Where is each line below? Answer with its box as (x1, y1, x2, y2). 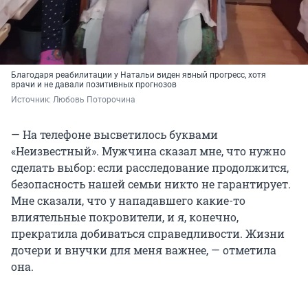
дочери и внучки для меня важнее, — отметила (11, 243, 276, 258)
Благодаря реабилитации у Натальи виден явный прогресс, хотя (11, 70, 266, 80)
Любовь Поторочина (53, 95, 135, 105)
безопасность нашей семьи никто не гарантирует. (11, 177, 291, 192)
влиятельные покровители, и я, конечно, (11, 210, 239, 225)
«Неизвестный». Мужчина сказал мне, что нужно (11, 144, 286, 159)
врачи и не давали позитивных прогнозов (11, 80, 177, 90)
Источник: (11, 95, 53, 105)
